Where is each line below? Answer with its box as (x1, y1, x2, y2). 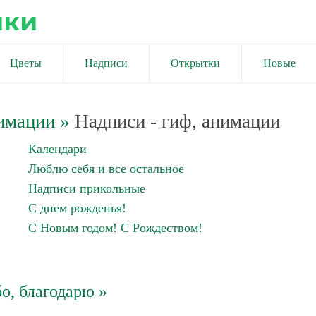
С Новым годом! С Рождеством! (28, 221, 202, 235)
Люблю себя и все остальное (28, 162, 184, 176)
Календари (28, 142, 87, 156)
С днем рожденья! (28, 201, 126, 215)
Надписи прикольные (28, 181, 145, 195)
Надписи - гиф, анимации (69, 111, 280, 132)
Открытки (171, 57, 220, 69)
